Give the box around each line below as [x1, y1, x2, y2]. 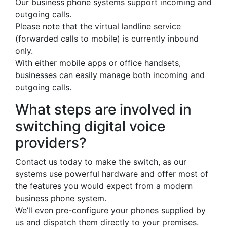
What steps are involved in [15, 101, 192, 118]
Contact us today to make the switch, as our [15, 157, 186, 167]
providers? [15, 134, 87, 152]
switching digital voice [15, 118, 165, 135]
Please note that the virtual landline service [15, 21, 181, 31]
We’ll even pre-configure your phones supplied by [15, 205, 206, 215]
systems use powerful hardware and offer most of [15, 169, 208, 179]
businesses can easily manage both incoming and [15, 70, 205, 80]
